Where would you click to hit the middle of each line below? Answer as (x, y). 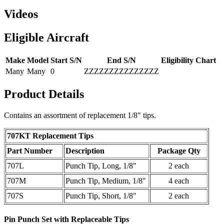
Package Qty (179, 150)
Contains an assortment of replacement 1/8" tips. (80, 115)
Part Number (30, 150)
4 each (179, 180)
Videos (21, 14)
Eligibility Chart (188, 60)
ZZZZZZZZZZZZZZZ (121, 71)
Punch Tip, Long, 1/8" (101, 165)
